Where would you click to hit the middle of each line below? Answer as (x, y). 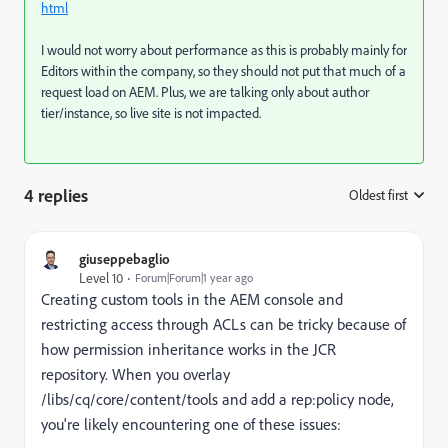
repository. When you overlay (135, 374)
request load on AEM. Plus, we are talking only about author (205, 92)
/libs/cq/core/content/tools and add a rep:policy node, (217, 399)
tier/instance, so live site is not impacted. (151, 113)
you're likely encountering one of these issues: (191, 424)
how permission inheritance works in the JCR (188, 349)
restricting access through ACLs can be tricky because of (223, 324)
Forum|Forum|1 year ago (194, 278)
